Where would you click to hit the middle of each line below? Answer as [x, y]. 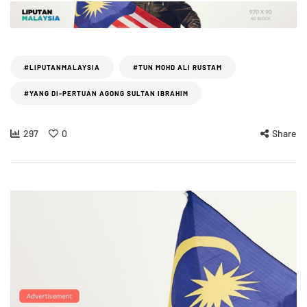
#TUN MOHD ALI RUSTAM [177, 67]
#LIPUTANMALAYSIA [62, 67]
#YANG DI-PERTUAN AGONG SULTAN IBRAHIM [106, 93]
